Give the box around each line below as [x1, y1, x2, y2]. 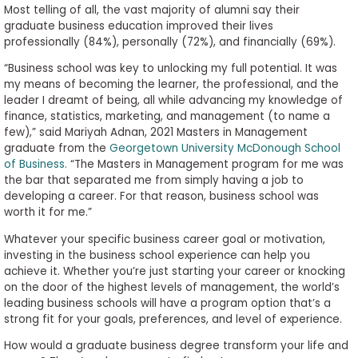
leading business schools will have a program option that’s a [3, 295, 331, 311]
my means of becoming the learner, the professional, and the [3, 77, 339, 93]
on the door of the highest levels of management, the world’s [3, 279, 340, 295]
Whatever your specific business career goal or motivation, [3, 231, 325, 247]
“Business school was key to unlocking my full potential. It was [3, 61, 337, 77]
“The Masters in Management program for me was [66, 157, 344, 173]
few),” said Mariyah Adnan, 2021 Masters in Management [3, 125, 308, 141]
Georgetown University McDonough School [109, 141, 340, 157]
